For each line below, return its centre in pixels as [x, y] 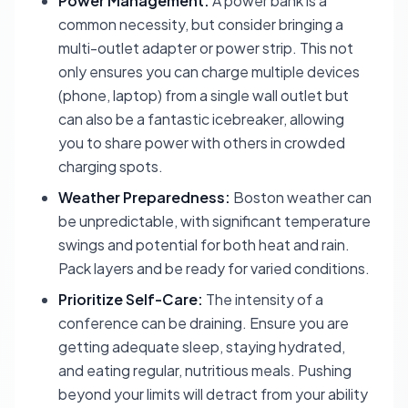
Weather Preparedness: [144, 197]
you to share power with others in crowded [202, 143]
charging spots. [111, 166]
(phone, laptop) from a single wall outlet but [204, 95]
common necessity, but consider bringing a [201, 24]
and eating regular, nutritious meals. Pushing [205, 370]
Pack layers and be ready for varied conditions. [214, 268]
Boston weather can [301, 197]
